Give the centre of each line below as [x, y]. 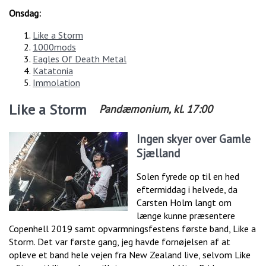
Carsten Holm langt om [184, 203]
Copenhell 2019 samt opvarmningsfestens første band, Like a [132, 229]
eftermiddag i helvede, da [187, 190]
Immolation [56, 83]
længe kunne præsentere [186, 216]
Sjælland [158, 153]
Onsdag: [25, 13]
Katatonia [53, 71]
